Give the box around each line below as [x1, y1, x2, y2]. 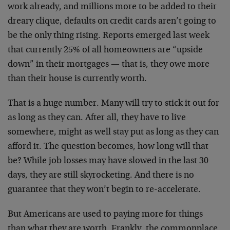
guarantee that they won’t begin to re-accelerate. [8, 185, 201, 195]
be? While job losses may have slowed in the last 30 [8, 157, 208, 166]
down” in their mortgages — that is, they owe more [8, 60, 209, 69]
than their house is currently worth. [8, 74, 147, 84]
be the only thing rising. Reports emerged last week [8, 31, 209, 41]
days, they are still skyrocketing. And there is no [8, 171, 194, 180]
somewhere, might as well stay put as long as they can [8, 128, 219, 137]
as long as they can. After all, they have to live [8, 113, 186, 123]
